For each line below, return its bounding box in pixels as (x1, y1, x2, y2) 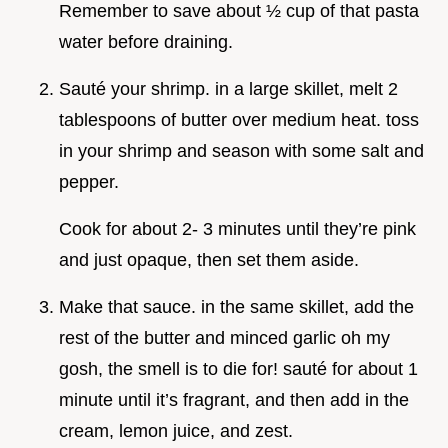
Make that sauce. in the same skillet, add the (59, 296, 414, 317)
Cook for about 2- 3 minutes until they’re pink (59, 218, 416, 239)
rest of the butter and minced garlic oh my (59, 327, 390, 348)
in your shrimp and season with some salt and (59, 140, 424, 161)
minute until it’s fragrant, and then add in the (59, 389, 409, 410)
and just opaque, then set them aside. (59, 249, 359, 270)
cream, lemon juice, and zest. (59, 420, 293, 441)
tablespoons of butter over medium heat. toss (59, 109, 419, 130)
